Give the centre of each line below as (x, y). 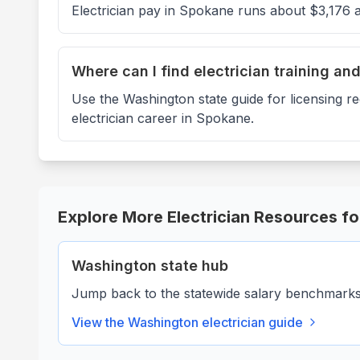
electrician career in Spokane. (163, 118)
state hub (192, 266)
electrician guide (251, 322)
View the (100, 322)
